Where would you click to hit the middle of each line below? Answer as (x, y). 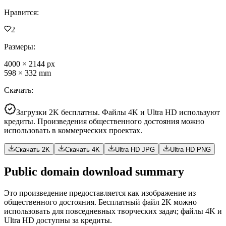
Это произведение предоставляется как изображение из (100, 193)
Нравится (20, 12)
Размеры (19, 46)
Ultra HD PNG (190, 149)
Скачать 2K (33, 149)
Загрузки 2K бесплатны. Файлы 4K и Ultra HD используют (118, 112)
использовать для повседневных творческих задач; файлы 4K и (113, 211)
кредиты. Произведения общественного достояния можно (104, 121)
